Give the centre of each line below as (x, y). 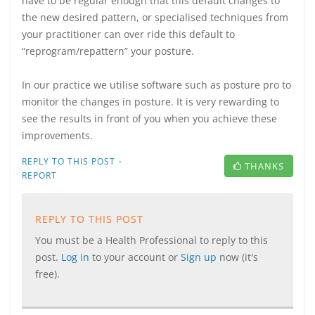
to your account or (136, 257)
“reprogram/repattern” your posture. (108, 51)
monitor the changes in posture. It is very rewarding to (150, 102)
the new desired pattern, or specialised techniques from (155, 17)
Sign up (200, 257)
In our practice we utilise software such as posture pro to (156, 85)
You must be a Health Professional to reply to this (152, 240)
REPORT (39, 175)
